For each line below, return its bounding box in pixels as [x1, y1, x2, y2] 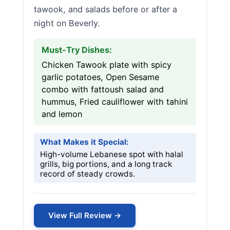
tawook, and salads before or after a [34, 4, 177, 14]
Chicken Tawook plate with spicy [42, 60, 171, 70]
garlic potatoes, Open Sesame [42, 72, 159, 82]
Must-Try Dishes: [42, 45, 112, 55]
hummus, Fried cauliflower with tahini [42, 97, 188, 107]
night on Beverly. [34, 18, 100, 28]
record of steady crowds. [40, 169, 135, 179]
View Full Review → [48, 210, 121, 220]
